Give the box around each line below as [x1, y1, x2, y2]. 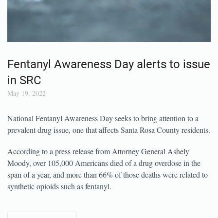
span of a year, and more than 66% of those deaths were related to [7, 188, 208, 198]
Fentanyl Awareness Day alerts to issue [7, 76, 210, 90]
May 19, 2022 [7, 107, 46, 116]
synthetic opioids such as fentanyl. [7, 200, 111, 210]
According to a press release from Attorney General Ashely [7, 164, 189, 175]
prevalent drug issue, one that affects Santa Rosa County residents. [7, 143, 210, 153]
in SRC [7, 92, 41, 106]
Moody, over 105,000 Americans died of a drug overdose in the [7, 176, 200, 186]
